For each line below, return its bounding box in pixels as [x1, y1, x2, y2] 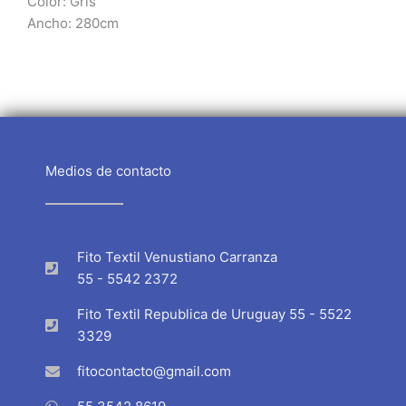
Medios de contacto [45, 161, 171, 179]
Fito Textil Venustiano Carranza [77, 247, 277, 266]
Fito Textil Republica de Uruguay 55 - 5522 [77, 304, 352, 323]
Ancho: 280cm [27, 14, 119, 32]
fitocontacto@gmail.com [77, 362, 231, 380]
